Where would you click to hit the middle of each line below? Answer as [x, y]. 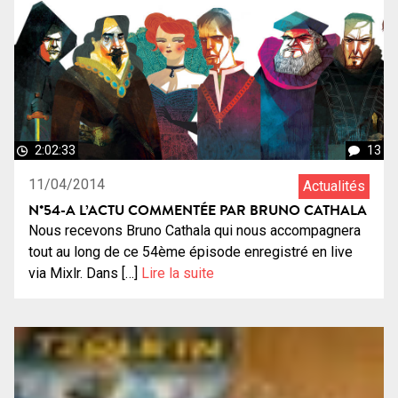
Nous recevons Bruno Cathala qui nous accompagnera [195, 230]
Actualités [334, 186]
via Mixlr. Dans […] [85, 273]
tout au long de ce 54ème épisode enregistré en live [191, 251]
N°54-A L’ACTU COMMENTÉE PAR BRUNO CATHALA [198, 209]
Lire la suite [178, 273]
